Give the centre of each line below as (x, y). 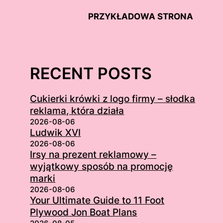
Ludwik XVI (56, 132)
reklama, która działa (77, 111)
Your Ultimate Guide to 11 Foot (97, 200)
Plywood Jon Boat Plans (84, 212)
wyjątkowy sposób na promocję (102, 166)
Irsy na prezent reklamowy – (93, 154)
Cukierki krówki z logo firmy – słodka (113, 99)
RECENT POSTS (91, 73)
